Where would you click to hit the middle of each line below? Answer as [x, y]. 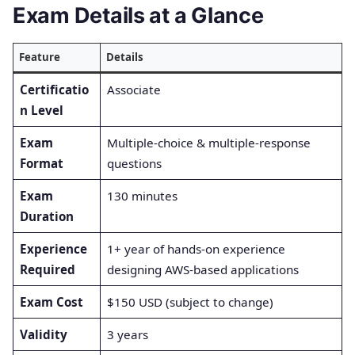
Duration [46, 217]
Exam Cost [51, 302]
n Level [41, 111]
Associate [134, 90]
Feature [39, 57]
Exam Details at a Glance [138, 15]
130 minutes [142, 196]
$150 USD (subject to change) [190, 302]
